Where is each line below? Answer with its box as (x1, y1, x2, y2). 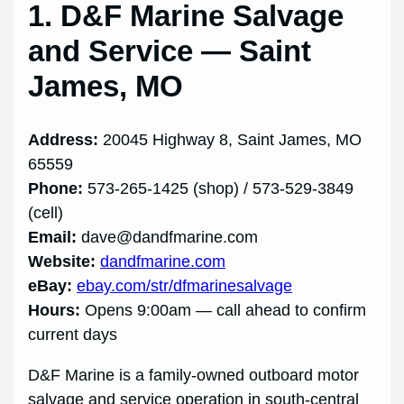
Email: (28, 228, 78, 247)
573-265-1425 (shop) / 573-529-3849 (83, 179, 354, 198)
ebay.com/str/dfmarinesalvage (77, 277, 293, 296)
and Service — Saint (28, 34, 312, 68)
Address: (28, 131, 99, 150)
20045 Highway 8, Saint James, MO (98, 131, 363, 150)
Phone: (28, 179, 84, 198)
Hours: (28, 301, 81, 320)
